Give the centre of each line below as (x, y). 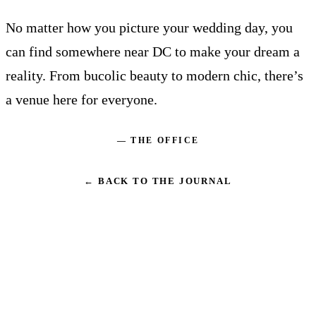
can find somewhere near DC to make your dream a (153, 52)
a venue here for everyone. (81, 100)
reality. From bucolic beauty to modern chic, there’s (154, 76)
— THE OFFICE (158, 141)
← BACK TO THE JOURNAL (158, 181)
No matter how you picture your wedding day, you (149, 28)
